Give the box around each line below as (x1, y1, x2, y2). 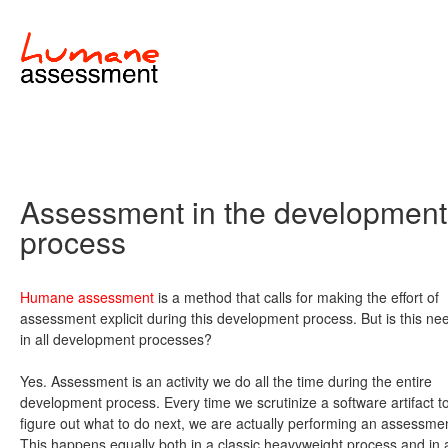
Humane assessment (20, 287, 154, 308)
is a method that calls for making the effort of (154, 287, 439, 308)
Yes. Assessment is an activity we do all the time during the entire (20, 371, 432, 392)
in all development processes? (20, 329, 212, 350)
